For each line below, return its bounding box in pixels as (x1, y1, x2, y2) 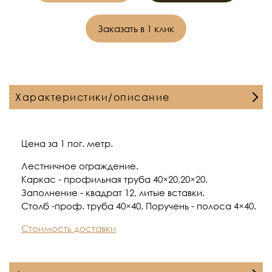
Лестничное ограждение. (21, 160, 138, 171)
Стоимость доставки (21, 223, 116, 234)
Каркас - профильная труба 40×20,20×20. (21, 174, 208, 185)
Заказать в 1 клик (98, 23, 174, 34)
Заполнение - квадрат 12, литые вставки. (21, 187, 207, 198)
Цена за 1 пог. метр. (21, 138, 113, 149)
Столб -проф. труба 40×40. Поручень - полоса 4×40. (21, 200, 256, 211)
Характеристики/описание (15, 91, 170, 103)
